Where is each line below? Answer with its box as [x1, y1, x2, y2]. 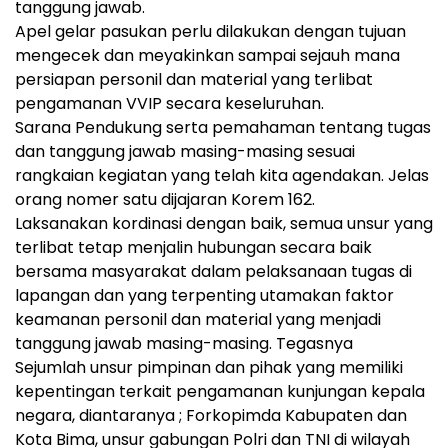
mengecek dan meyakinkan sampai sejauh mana [15, 44, 400, 67]
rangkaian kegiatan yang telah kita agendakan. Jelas [15, 164, 429, 187]
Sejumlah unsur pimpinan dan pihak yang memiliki [15, 356, 403, 379]
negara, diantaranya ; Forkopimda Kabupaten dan [15, 404, 407, 427]
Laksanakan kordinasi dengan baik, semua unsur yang [15, 212, 433, 235]
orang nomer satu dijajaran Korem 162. [15, 188, 315, 211]
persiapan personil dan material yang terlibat [15, 68, 373, 91]
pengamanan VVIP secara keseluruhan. [15, 92, 324, 115]
